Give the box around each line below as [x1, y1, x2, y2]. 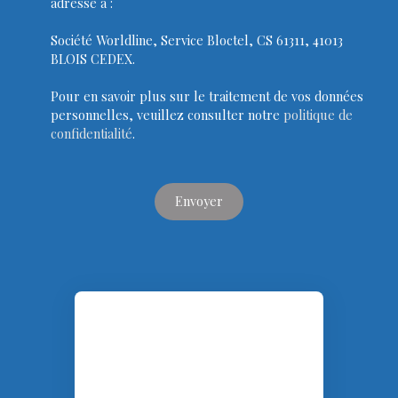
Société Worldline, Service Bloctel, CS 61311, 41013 [51, 30, 343, 49]
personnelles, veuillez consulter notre [51, 105, 283, 123]
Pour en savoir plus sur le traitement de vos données [51, 86, 363, 105]
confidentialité [51, 123, 132, 142]
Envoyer [175, 192, 223, 211]
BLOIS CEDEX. [51, 49, 135, 68]
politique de [283, 105, 353, 123]
